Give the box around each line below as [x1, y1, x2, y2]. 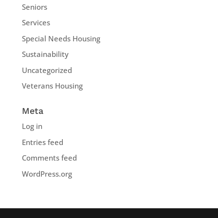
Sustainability [21, 49, 69, 59]
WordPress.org [21, 168, 72, 179]
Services [21, 18, 50, 28]
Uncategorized [21, 65, 72, 75]
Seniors [21, 1, 47, 12]
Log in [21, 121, 42, 131]
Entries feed [21, 137, 63, 147]
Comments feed [21, 153, 77, 163]
